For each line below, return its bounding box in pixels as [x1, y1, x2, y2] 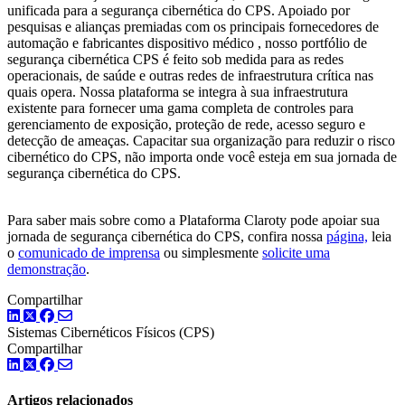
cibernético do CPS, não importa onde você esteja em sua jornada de [7, 148, 397, 165]
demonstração [7, 260, 86, 277]
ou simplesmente [160, 244, 262, 260]
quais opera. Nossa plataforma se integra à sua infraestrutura [7, 83, 348, 99]
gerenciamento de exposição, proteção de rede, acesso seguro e [7, 116, 365, 132]
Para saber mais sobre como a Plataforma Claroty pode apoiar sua [7, 212, 380, 228]
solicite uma [262, 244, 330, 260]
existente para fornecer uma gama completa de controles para [7, 99, 353, 116]
